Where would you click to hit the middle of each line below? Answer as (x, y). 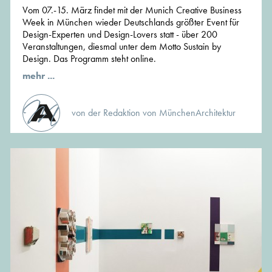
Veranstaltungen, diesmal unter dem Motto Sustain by (122, 46)
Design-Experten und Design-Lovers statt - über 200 (120, 34)
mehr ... (39, 75)
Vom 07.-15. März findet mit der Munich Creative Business (132, 10)
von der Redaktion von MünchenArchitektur (154, 112)
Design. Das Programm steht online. (89, 58)
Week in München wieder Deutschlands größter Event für (131, 22)
